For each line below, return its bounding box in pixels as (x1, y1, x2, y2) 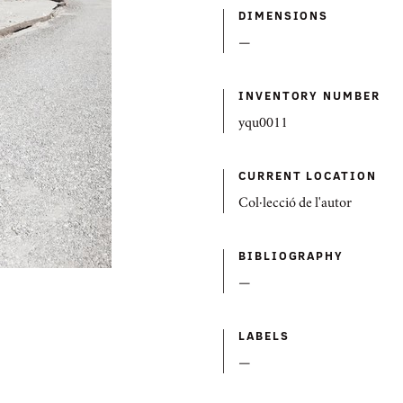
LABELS (238, 327, 290, 344)
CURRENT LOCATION (238, 167, 377, 184)
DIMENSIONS (238, 7, 329, 23)
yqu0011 (238, 118, 288, 130)
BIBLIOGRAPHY (238, 247, 345, 264)
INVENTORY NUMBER (238, 87, 381, 103)
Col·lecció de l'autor (238, 198, 352, 210)
